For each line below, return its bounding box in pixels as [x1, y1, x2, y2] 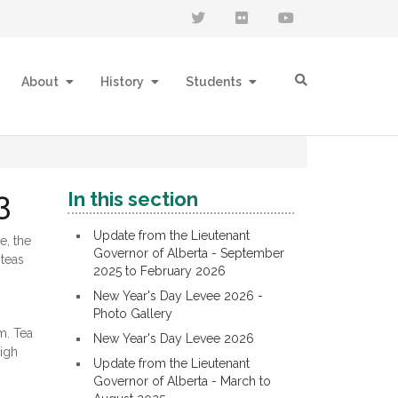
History [100, 75, 147, 89]
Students [186, 75, 244, 89]
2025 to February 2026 [93, 264, 226, 278]
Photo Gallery [93, 306, 172, 321]
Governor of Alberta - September [93, 246, 284, 260]
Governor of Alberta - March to [93, 374, 271, 388]
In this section [68, 187, 198, 211]
